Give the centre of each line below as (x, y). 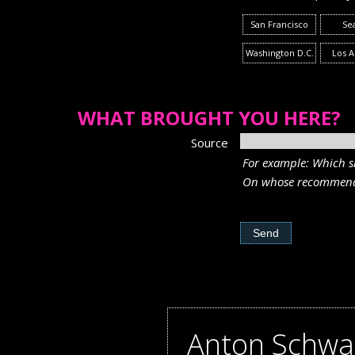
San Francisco (279, 24)
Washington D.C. (279, 53)
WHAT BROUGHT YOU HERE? (209, 118)
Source (210, 143)
